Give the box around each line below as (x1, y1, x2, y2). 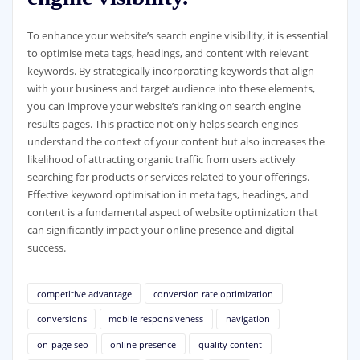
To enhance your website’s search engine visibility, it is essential (27, 27, 328, 43)
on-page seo (36, 337, 88, 350)
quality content (198, 337, 262, 350)
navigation (225, 313, 270, 325)
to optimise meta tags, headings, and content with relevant (27, 45, 309, 60)
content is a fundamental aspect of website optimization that (27, 204, 318, 219)
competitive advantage (36, 287, 132, 300)
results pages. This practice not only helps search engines (27, 116, 298, 131)
